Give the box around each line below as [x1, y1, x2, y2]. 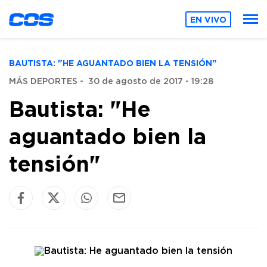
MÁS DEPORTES [9, 77, 77, 86]
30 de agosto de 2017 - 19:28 [88, 77, 213, 86]
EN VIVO [190, 14, 227, 24]
